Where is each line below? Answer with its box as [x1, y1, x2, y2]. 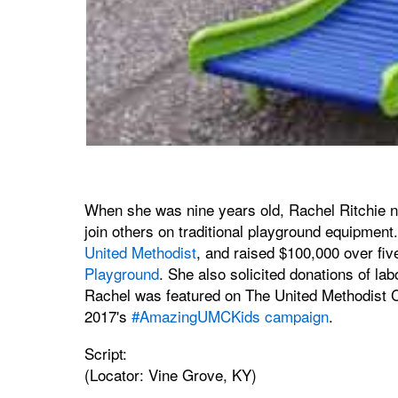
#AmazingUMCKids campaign [131, 304, 329, 327]
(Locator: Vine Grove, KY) [84, 362, 257, 386]
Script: [84, 341, 127, 364]
